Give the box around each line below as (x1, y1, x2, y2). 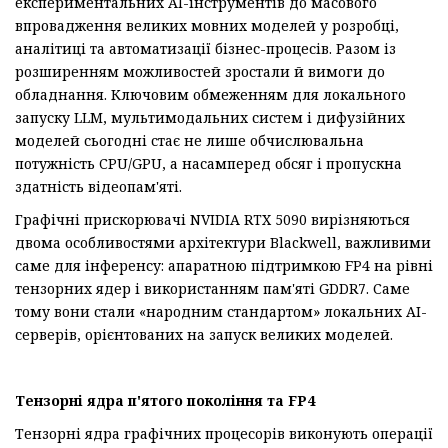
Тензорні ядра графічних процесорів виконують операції (15, 424, 433, 444)
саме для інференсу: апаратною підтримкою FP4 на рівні (15, 256, 433, 276)
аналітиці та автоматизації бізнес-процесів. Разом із (15, 39, 396, 59)
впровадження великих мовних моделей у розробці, (15, 16, 399, 36)
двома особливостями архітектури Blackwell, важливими (15, 233, 431, 253)
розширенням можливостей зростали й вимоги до (15, 62, 385, 82)
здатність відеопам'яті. (15, 177, 182, 197)
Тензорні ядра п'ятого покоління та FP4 (15, 391, 315, 411)
